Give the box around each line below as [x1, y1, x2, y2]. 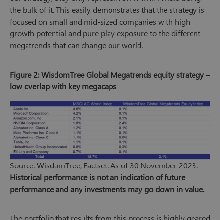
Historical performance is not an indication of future [10, 171, 185, 182]
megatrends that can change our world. [10, 39, 143, 50]
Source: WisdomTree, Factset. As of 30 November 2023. [10, 160, 198, 170]
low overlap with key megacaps [10, 81, 116, 91]
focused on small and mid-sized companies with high [10, 16, 190, 27]
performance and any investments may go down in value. [10, 183, 204, 194]
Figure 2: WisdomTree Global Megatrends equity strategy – [10, 69, 210, 80]
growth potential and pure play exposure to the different [10, 27, 200, 38]
